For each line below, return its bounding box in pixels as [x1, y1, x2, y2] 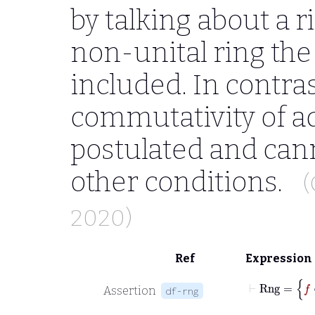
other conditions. [70, 165, 288, 198]
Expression [245, 251, 312, 265]
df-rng [165, 284, 199, 297]
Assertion [103, 283, 156, 297]
